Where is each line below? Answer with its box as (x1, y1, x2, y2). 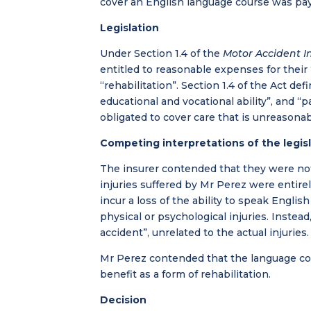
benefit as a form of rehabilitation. (100, 267, 271, 280)
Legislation (100, 21, 160, 34)
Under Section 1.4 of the (100, 47, 224, 60)
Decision (100, 293, 147, 306)
